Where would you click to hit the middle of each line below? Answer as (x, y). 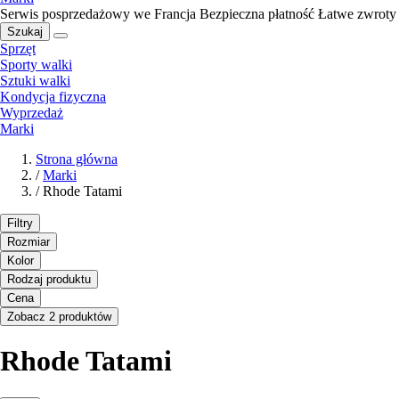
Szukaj (25, 31)
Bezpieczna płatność (257, 13)
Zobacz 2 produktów (59, 316)
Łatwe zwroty (357, 13)
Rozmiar (28, 241)
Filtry (20, 223)
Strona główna (77, 159)
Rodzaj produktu (49, 279)
